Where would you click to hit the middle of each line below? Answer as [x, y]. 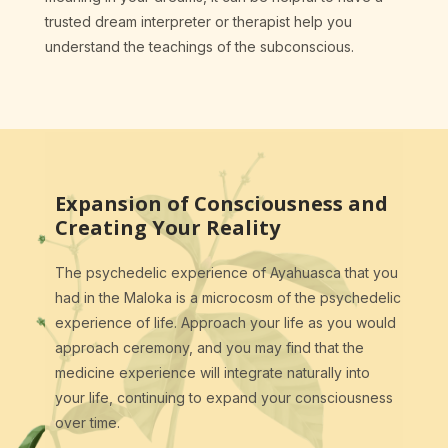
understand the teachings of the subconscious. [199, 47]
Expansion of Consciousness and [221, 204]
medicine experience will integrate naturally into [212, 373]
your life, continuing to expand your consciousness [223, 398]
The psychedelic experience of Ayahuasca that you [226, 273]
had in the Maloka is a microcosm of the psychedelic [227, 298]
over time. [87, 423]
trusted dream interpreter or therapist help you [198, 22]
